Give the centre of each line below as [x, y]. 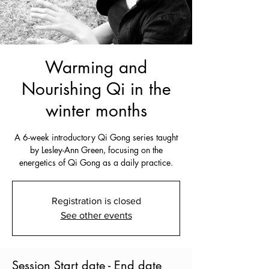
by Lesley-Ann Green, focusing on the [96, 150]
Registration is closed [96, 201]
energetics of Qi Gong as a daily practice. [96, 162]
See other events [96, 215]
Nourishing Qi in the [96, 89]
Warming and [96, 67]
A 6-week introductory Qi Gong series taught [96, 137]
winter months [96, 110]
